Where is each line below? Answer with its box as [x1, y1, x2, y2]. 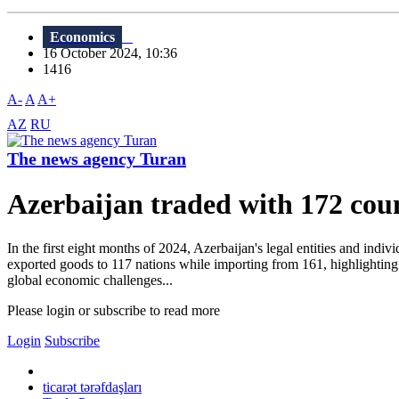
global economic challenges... [7, 272, 173, 288]
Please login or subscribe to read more [7, 302, 220, 318]
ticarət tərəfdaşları [43, 379, 142, 395]
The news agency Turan [7, 149, 186, 169]
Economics [50, 29, 115, 45]
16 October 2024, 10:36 [43, 45, 188, 61]
